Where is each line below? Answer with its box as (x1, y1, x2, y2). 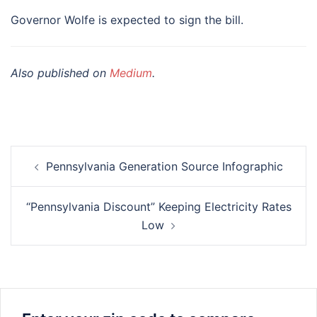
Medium (110, 65, 152, 80)
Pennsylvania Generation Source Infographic (45, 158, 283, 173)
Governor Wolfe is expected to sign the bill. (11, 12, 243, 27)
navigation (10, 163, 97, 185)
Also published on (11, 65, 110, 80)
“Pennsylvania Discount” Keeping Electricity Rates (25, 199, 292, 214)
